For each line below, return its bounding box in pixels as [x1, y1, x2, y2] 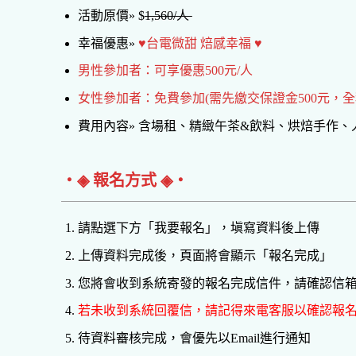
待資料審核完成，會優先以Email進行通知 [77, 331, 311, 345]
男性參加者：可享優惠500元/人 [77, 64, 253, 78]
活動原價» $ [77, 9, 145, 23]
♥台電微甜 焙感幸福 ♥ [134, 36, 262, 50]
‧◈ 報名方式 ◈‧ [61, 172, 188, 190]
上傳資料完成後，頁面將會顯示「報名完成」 [77, 248, 332, 262]
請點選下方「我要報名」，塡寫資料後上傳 [77, 221, 319, 235]
